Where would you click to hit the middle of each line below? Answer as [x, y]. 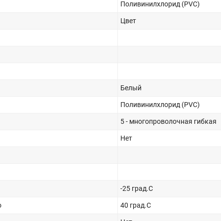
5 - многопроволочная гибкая [168, 121]
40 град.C [136, 205]
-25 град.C [137, 188]
